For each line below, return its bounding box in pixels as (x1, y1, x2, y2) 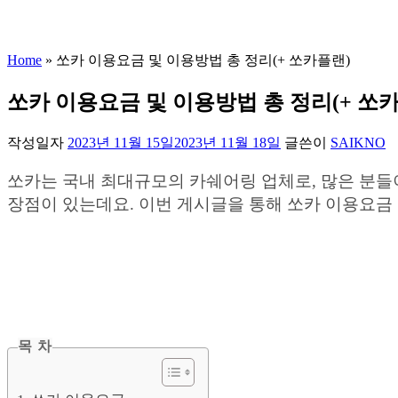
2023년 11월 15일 (68, 134, 174, 150)
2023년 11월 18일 (174, 134, 281, 150)
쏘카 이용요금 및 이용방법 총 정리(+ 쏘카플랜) (56, 52, 350, 68)
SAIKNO (330, 134, 386, 150)
